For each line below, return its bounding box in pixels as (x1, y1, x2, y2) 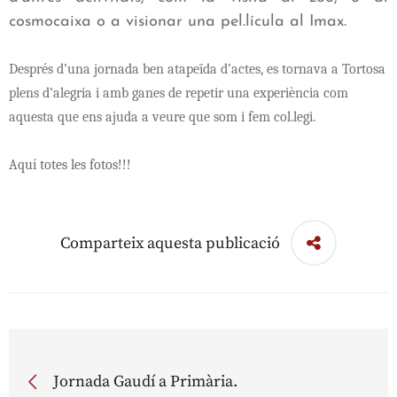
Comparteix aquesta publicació (60, 232, 280, 253)
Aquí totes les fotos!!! (9, 157, 131, 174)
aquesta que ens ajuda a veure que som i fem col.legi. (9, 109, 315, 126)
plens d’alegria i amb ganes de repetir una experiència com (9, 85, 348, 102)
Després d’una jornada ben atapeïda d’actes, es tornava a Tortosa (9, 61, 385, 78)
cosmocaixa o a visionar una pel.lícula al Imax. (9, 13, 346, 31)
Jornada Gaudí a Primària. (53, 370, 237, 392)
